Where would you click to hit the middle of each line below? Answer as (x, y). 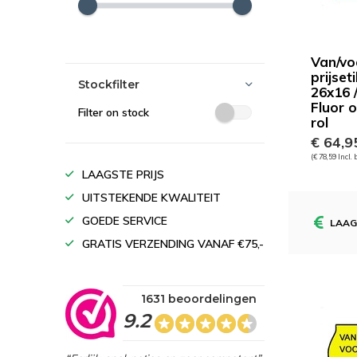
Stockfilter (109, 84)
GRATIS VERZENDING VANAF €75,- (173, 244)
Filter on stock (114, 112)
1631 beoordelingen (199, 299)
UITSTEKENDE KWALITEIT (151, 198)
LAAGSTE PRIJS (123, 175)
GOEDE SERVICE (125, 221)
